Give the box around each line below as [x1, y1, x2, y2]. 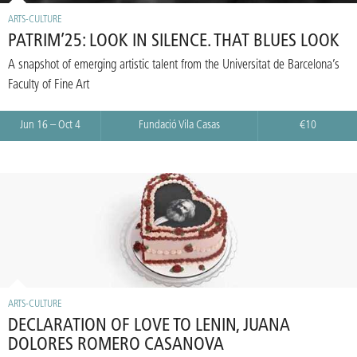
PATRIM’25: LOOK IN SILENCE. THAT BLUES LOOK [8, 33, 339, 52]
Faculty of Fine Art [8, 79, 89, 92]
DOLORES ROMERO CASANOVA [8, 336, 224, 355]
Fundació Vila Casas [139, 120, 220, 132]
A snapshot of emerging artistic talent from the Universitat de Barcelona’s [8, 59, 339, 73]
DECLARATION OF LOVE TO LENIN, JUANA [8, 317, 290, 336]
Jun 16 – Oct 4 [20, 120, 80, 132]
